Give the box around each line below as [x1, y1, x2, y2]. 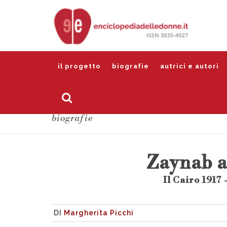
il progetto [58, 62, 101, 70]
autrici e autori [160, 62, 219, 70]
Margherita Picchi [64, 209, 134, 217]
